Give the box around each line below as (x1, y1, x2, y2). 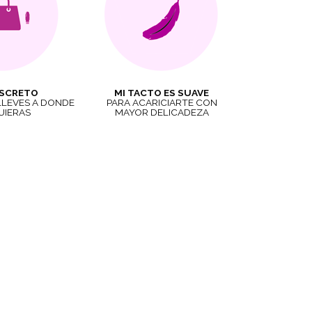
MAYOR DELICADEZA (114, 107, 209, 118)
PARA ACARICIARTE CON (106, 97, 217, 109)
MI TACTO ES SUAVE (114, 87, 209, 99)
